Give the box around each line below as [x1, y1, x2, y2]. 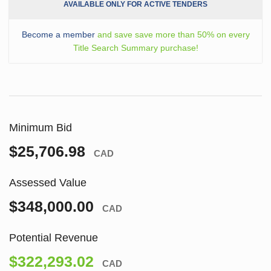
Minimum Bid [9, 121, 72, 134]
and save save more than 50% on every [94, 29, 250, 39]
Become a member [21, 29, 95, 39]
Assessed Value [9, 176, 87, 189]
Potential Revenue [9, 231, 98, 244]
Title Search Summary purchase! [73, 42, 198, 53]
